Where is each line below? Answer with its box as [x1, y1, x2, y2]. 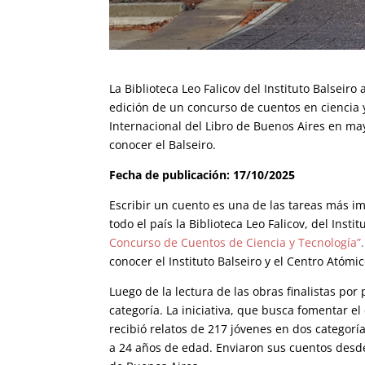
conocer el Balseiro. [109, 136, 217, 152]
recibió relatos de [109, 320, 209, 336]
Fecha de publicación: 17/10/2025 [109, 166, 296, 182]
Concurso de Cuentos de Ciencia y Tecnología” [109, 234, 362, 250]
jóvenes [227, 320, 276, 336]
